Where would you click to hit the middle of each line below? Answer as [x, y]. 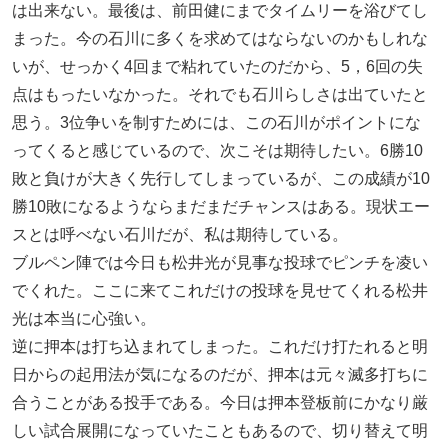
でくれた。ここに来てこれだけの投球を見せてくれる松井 [220, 291]
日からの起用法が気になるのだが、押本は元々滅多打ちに [220, 375]
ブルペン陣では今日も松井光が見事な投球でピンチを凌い [220, 263]
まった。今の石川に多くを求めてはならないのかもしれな [220, 39]
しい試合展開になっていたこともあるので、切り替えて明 [220, 431]
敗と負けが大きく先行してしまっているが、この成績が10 [221, 179]
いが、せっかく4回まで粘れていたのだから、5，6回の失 [217, 67]
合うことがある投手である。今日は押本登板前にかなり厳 [220, 403]
